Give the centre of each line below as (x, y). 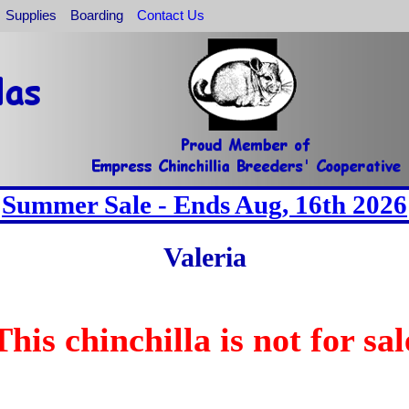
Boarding (97, 15)
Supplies (31, 15)
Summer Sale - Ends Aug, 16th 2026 (204, 204)
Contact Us (171, 15)
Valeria (204, 257)
